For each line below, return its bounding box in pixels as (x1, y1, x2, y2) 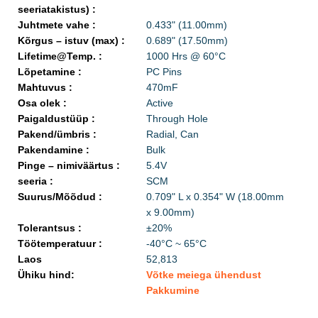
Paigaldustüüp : (18, 113, 95, 125)
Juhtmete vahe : (18, 19, 96, 31)
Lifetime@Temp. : (18, 50, 102, 62)
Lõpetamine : (18, 66, 82, 78)
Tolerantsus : (18, 222, 82, 234)
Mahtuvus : (18, 82, 72, 94)
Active (146, 97, 173, 109)
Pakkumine (146, 285, 199, 297)
